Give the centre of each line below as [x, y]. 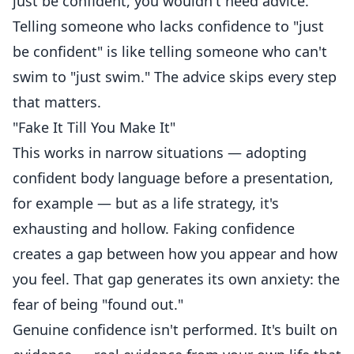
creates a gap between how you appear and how [175, 254]
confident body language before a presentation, [173, 178]
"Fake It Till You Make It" [94, 127]
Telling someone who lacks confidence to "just [168, 26]
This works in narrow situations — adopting [160, 153]
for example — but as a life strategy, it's [146, 203]
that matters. [57, 102]
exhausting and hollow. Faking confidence [154, 228]
